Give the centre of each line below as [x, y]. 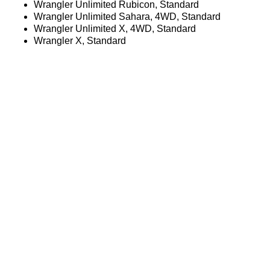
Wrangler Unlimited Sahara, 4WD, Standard [127, 16]
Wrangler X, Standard [80, 40]
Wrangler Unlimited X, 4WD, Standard [115, 28]
